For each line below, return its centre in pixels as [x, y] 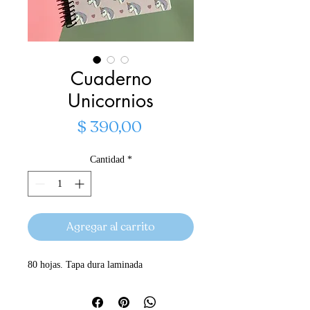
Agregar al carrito [111, 227]
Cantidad [107, 159]
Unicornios [111, 100]
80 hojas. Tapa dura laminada [85, 264]
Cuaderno [111, 78]
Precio [164, 126]
